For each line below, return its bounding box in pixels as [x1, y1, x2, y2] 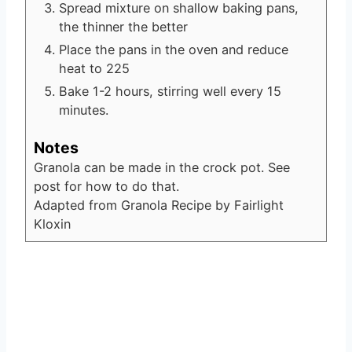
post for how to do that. [34, 178, 179, 194]
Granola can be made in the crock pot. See [34, 159, 290, 175]
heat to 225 [59, 60, 130, 77]
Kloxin [34, 215, 71, 232]
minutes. [59, 102, 108, 119]
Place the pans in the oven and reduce [59, 42, 288, 58]
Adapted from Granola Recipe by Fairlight [34, 196, 284, 213]
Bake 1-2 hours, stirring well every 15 [59, 83, 281, 100]
